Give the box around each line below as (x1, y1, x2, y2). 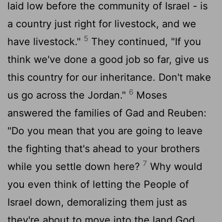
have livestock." (7, 35, 84, 48)
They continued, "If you (88, 35, 201, 48)
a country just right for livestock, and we (7, 17, 196, 30)
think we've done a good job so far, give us (7, 53, 209, 65)
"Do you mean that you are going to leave (7, 124, 203, 137)
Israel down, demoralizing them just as (7, 196, 187, 208)
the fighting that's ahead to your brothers (7, 142, 200, 155)
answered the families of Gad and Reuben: (7, 107, 207, 119)
